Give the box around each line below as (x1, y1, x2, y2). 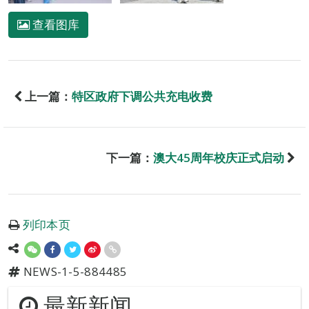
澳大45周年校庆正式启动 (153, 150, 284, 166)
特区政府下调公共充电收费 (72, 88, 212, 104)
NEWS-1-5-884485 (20, 263, 128, 279)
